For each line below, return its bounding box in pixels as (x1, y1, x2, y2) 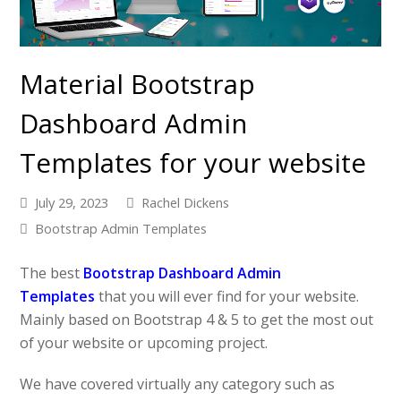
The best (20, 263, 84, 284)
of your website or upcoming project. (20, 333, 269, 354)
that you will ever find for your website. (95, 286, 360, 307)
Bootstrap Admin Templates (35, 219, 208, 238)
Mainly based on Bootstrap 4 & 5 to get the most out (20, 310, 374, 330)
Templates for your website (20, 144, 367, 182)
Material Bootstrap (20, 65, 256, 103)
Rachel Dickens (141, 193, 230, 212)
